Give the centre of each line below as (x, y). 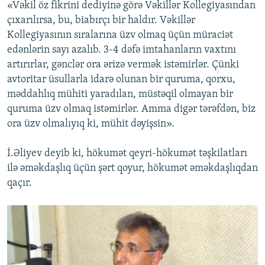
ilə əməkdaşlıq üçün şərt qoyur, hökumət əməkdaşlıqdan (132, 169)
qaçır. (20, 183)
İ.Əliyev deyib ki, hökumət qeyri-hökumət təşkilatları (127, 154)
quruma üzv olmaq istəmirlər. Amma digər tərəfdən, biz (131, 109)
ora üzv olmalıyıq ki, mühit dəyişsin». (91, 124)
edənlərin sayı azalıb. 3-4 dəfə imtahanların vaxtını (122, 50)
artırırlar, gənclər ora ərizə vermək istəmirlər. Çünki (123, 65)
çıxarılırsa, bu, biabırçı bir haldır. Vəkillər (101, 21)
